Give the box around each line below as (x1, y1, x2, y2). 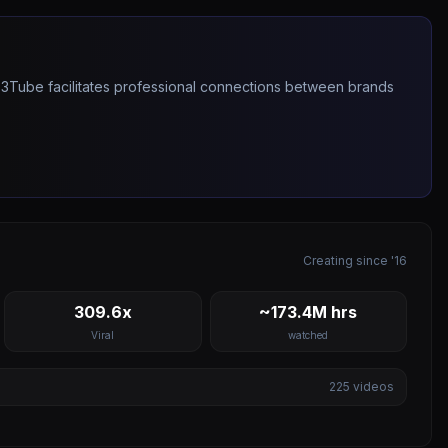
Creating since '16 (303, 253, 407, 268)
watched (288, 329, 329, 341)
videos (350, 379, 394, 394)
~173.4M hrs (259, 302, 358, 322)
